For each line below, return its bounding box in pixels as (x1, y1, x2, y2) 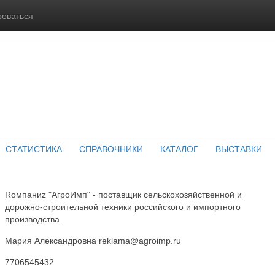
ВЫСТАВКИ (215, 142, 262, 155)
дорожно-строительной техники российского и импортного (5, 202, 241, 212)
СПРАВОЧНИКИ (79, 142, 143, 155)
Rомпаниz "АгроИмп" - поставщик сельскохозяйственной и (5, 190, 242, 199)
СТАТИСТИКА (5, 142, 62, 155)
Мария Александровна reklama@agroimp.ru (5, 236, 181, 246)
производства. (5, 214, 62, 224)
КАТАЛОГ (160, 142, 198, 155)
